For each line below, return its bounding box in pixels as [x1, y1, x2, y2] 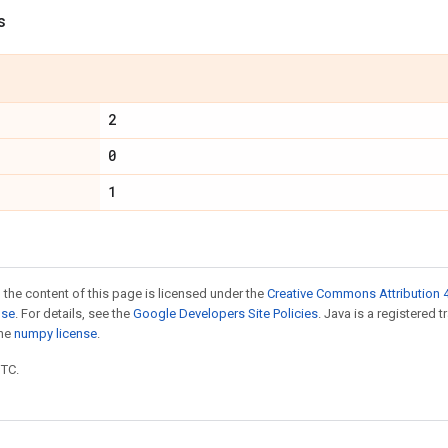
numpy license [14, 326, 97, 341]
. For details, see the [15, 306, 133, 321]
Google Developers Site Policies [133, 306, 318, 321]
